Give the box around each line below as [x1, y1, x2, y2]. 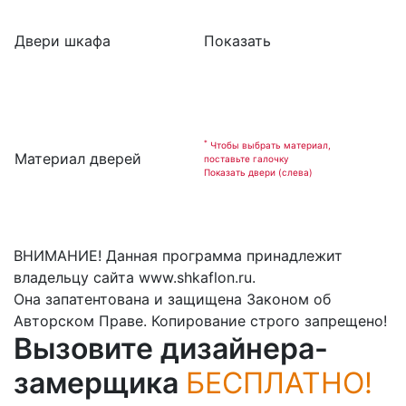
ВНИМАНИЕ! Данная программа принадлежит [14, 246, 343, 265]
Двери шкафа [14, 32, 111, 50]
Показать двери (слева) [204, 166, 313, 178]
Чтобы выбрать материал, [208, 139, 331, 150]
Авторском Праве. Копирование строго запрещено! [14, 312, 387, 330]
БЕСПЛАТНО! [186, 365, 372, 401]
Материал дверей [14, 150, 141, 168]
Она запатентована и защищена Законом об [14, 290, 331, 308]
